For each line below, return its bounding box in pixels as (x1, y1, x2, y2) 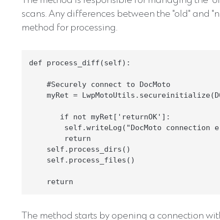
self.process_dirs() (29, 145, 131, 154)
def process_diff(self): (29, 58, 131, 68)
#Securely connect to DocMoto (29, 80, 170, 89)
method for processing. (22, 23, 117, 33)
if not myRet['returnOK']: (29, 112, 170, 122)
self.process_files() (29, 156, 135, 165)
